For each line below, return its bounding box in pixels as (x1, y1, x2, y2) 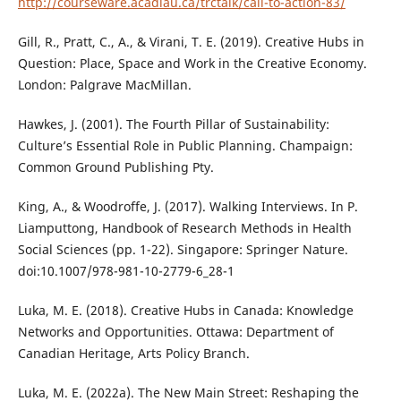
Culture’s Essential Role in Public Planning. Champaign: (17, 137, 353, 155)
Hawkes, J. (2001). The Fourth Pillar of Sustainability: (17, 115, 329, 133)
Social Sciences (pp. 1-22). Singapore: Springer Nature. (17, 241, 348, 259)
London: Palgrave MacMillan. (17, 76, 192, 94)
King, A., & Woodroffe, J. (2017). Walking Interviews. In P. (17, 198, 358, 216)
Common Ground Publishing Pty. (17, 158, 214, 176)
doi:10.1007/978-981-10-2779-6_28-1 (17, 262, 235, 280)
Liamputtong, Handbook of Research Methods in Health (17, 219, 352, 237)
